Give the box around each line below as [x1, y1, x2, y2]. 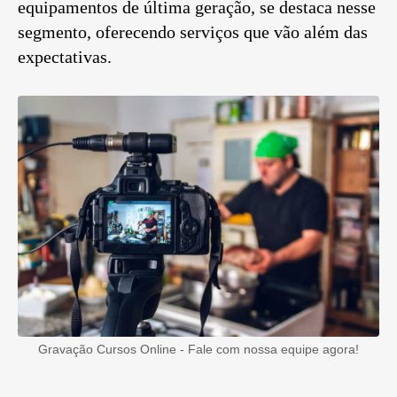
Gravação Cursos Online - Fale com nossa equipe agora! [38, 342, 359, 357]
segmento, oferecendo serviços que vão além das [18, 22, 368, 43]
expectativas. [18, 47, 112, 67]
